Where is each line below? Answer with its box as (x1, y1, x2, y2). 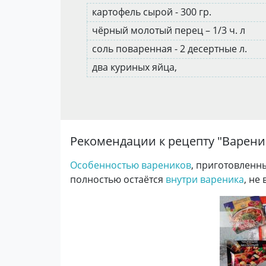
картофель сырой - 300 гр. (92, 5, 214, 18)
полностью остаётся (70, 173, 166, 186)
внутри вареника (166, 173, 244, 186)
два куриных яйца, (92, 61, 179, 74)
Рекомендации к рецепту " (70, 133, 222, 149)
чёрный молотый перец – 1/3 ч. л (92, 24, 248, 37)
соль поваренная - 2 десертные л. (92, 42, 249, 55)
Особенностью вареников (70, 159, 191, 172)
